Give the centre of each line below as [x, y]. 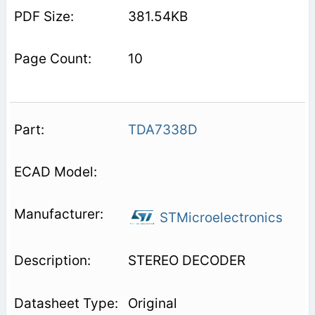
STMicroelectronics [219, 217]
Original [152, 303]
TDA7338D [162, 129]
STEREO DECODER [186, 260]
